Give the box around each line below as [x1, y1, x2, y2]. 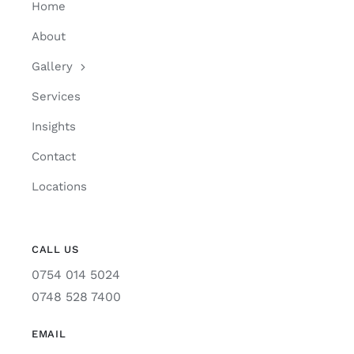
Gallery [31, 59, 73, 74]
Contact [31, 149, 76, 164]
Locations [31, 179, 87, 194]
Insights [31, 119, 76, 134]
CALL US [31, 243, 79, 256]
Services [31, 89, 81, 104]
